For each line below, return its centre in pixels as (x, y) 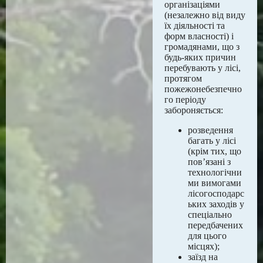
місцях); (204, 246)
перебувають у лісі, (203, 68)
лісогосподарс (216, 193)
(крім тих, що (215, 151)
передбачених (215, 225)
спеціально (210, 215)
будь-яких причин (200, 57)
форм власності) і (199, 36)
